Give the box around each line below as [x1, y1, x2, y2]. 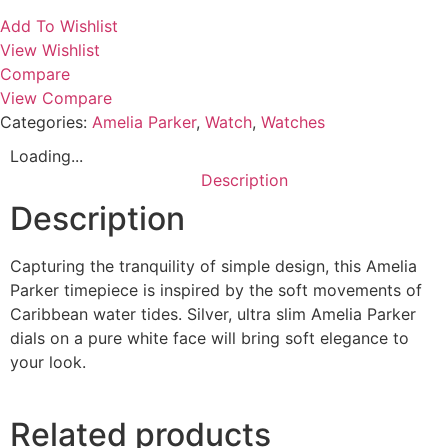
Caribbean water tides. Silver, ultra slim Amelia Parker [10, 304, 416, 324]
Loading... [10, 146, 83, 166]
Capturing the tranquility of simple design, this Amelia [10, 256, 417, 276]
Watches [261, 112, 325, 132]
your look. [10, 352, 86, 372]
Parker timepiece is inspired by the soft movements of [10, 280, 422, 300]
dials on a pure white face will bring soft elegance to [10, 328, 409, 348]
